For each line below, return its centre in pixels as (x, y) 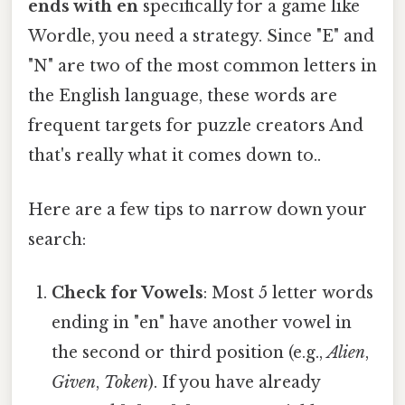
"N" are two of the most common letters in (202, 66)
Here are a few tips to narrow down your (198, 209)
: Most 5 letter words (289, 292)
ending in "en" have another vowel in (202, 322)
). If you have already (235, 382)
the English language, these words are (183, 96)
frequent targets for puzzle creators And (196, 126)
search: (57, 239)
